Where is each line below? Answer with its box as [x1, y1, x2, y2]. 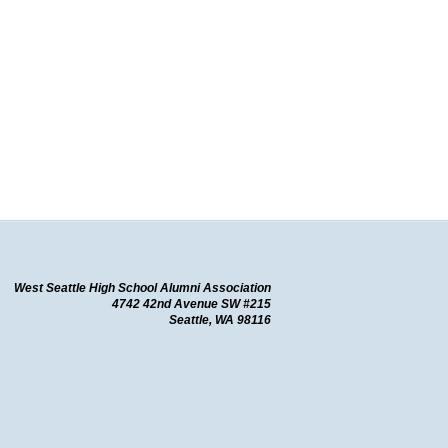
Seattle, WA [169, 312, 234, 327]
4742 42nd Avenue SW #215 [112, 296, 271, 311]
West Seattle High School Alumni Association [14, 280, 271, 295]
